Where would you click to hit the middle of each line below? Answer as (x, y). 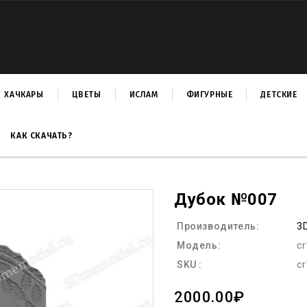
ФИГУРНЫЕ (209, 95)
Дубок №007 (226, 199)
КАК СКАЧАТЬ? (41, 136)
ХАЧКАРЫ (24, 95)
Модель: (199, 245)
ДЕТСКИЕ (279, 95)
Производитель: (218, 226)
